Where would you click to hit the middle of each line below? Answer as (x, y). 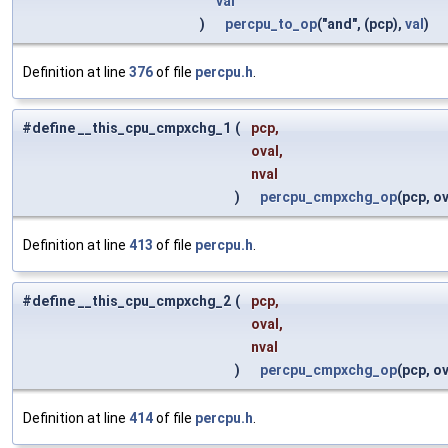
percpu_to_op (271, 24)
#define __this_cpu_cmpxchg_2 (126, 301)
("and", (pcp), (361, 24)
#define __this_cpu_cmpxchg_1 (126, 128)
